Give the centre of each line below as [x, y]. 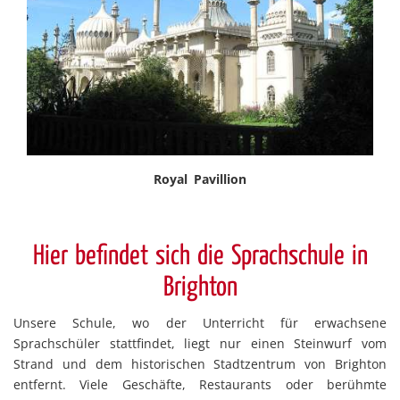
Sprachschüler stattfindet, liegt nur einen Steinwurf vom [200, 343]
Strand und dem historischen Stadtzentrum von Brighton [200, 364]
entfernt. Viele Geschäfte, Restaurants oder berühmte [200, 384]
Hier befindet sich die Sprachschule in [200, 256]
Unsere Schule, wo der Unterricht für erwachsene [200, 323]
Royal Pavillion [200, 179]
